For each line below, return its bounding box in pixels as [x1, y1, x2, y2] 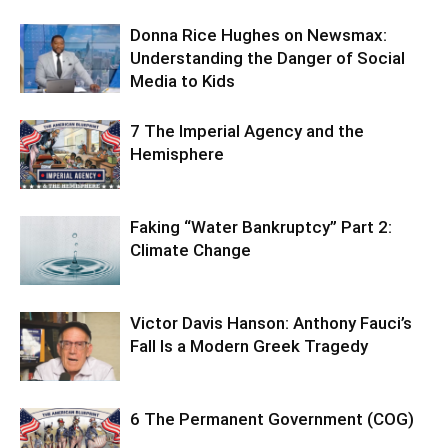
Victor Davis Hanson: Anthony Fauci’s [130, 313, 412, 334]
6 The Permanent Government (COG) [130, 409, 414, 430]
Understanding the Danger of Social [130, 48, 405, 69]
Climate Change [130, 240, 251, 261]
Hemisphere [130, 144, 224, 165]
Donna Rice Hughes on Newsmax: [130, 25, 387, 46]
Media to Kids [130, 71, 235, 92]
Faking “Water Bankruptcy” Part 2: [130, 217, 392, 238]
